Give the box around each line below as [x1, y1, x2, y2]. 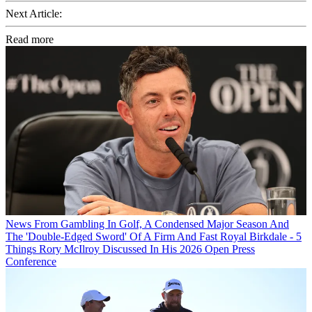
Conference [6, 255, 56, 267]
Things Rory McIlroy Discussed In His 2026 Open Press [6, 242, 255, 255]
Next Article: [6, 7, 62, 19]
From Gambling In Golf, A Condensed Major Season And [34, 217, 289, 230]
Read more [6, 33, 54, 45]
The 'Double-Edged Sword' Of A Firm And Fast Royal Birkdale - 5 [6, 230, 302, 242]
